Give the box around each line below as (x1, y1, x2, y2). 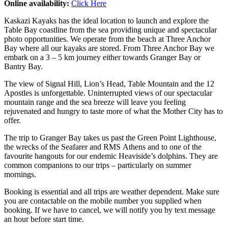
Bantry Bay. (4, 62, 43, 71)
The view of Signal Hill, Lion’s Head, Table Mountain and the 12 (4, 79, 214, 88)
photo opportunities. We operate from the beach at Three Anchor (4, 34, 211, 43)
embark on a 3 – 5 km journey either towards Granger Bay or (4, 52, 201, 62)
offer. (4, 116, 21, 125)
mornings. (4, 169, 36, 179)
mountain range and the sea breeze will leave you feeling (4, 97, 186, 106)
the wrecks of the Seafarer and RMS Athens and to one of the (4, 142, 202, 151)
